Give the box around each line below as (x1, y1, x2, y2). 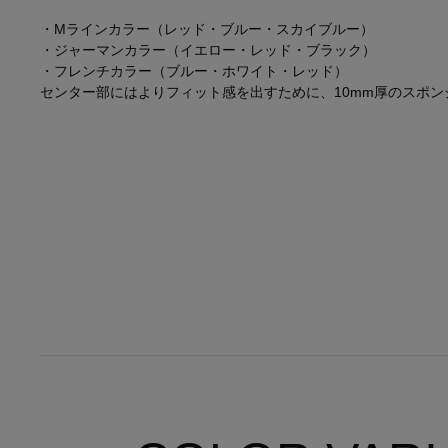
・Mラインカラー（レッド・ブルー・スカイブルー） (40, 20, 374, 37)
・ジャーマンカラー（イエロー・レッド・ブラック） (40, 41, 376, 58)
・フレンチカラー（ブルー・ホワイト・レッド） (40, 62, 348, 79)
